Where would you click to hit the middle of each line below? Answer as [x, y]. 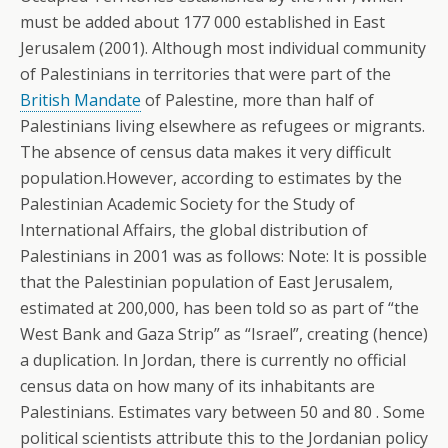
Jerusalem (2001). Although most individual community [223, 48]
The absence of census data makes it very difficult [205, 152]
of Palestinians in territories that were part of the [205, 74]
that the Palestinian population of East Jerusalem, [206, 282]
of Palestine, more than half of [257, 100]
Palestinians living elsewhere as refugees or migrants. [222, 126]
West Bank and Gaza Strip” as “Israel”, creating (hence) [224, 334]
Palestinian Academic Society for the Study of [187, 204]
